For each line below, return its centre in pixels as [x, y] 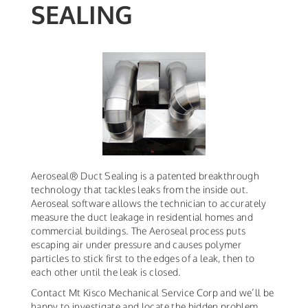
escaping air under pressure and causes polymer [136, 245]
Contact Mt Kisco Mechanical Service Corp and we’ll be [153, 293]
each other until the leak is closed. [106, 272]
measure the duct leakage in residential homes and [142, 217]
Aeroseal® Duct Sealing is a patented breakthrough [145, 176]
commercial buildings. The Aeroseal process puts [139, 231]
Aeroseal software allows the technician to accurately [149, 203]
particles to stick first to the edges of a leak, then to [143, 258]
